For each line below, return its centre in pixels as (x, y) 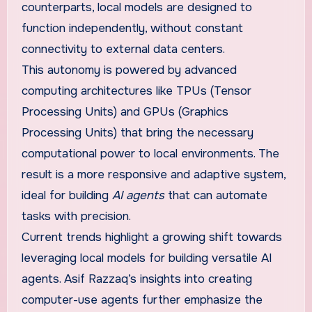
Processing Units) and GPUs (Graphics (125, 111)
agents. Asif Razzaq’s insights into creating (136, 279)
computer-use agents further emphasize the (142, 299)
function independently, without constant (132, 28)
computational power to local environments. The (150, 153)
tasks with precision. (76, 216)
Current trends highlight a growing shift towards (151, 237)
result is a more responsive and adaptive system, (153, 174)
